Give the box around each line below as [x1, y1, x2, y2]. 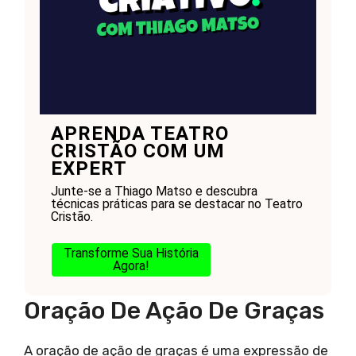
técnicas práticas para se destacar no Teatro [50, 196, 303, 212]
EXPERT [50, 157, 127, 180]
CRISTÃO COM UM [50, 140, 225, 163]
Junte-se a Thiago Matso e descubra [50, 184, 257, 199]
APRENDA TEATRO [50, 122, 229, 145]
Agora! [112, 258, 149, 274]
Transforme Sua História [63, 246, 199, 261]
